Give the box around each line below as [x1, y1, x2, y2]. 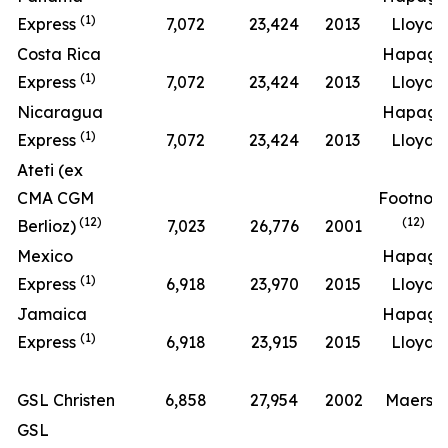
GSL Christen [17, 390, 115, 410]
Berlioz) [17, 216, 76, 236]
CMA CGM [17, 188, 94, 208]
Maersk [384, 390, 442, 410]
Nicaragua [17, 102, 103, 122]
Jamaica [17, 304, 87, 324]
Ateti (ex [17, 160, 83, 180]
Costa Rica [17, 44, 101, 64]
